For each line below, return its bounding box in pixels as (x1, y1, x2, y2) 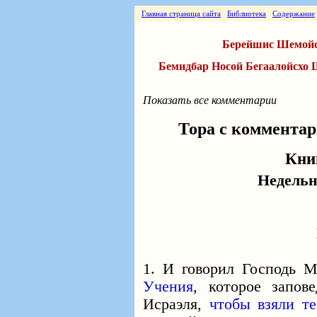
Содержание (272, 9, 315, 18)
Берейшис (221, 38, 274, 50)
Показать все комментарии (143, 94, 277, 106)
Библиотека (227, 9, 266, 18)
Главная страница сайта (142, 9, 221, 18)
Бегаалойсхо (246, 60, 309, 72)
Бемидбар (158, 60, 209, 72)
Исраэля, (143, 296, 209, 313)
